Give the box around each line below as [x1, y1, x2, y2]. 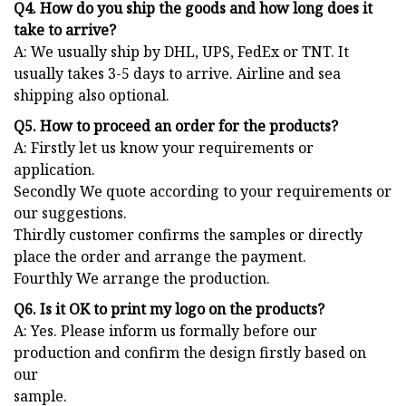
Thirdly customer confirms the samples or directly [14, 225, 362, 246]
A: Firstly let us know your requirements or [14, 138, 314, 159]
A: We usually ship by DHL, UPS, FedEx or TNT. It [14, 42, 349, 63]
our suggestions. [14, 203, 127, 224]
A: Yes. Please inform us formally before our [14, 321, 317, 342]
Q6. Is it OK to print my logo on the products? [14, 299, 324, 320]
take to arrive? [14, 20, 116, 41]
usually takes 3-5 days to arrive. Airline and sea [14, 63, 341, 84]
